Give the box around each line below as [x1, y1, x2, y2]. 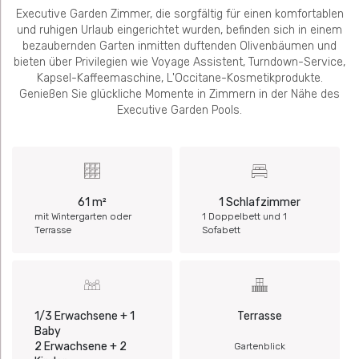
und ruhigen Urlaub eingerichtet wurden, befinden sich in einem [17, 23, 342, 38]
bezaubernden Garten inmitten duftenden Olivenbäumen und [22, 39, 337, 54]
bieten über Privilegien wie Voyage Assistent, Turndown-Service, [14, 55, 345, 70]
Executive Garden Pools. [117, 103, 242, 118]
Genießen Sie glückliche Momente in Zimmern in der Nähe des [19, 87, 340, 102]
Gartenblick [234, 341, 285, 353]
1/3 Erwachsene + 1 [34, 309, 135, 324]
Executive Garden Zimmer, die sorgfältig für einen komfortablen [15, 7, 344, 22]
